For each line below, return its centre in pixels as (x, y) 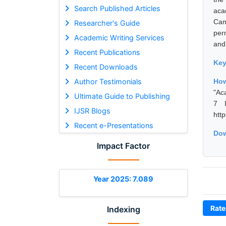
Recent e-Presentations (114, 125)
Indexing (123, 209)
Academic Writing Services (119, 37)
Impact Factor (123, 146)
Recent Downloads (106, 67)
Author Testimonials (108, 81)
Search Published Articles (117, 8)
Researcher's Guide (107, 23)
